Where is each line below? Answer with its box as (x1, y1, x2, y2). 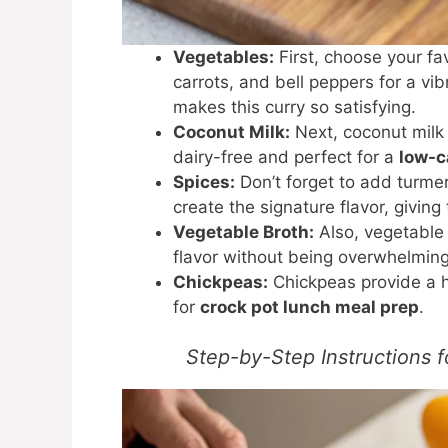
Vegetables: (173, 46, 274, 67)
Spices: (173, 171, 235, 192)
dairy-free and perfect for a (173, 146, 399, 167)
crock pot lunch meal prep (200, 296, 419, 317)
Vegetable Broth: (173, 221, 314, 242)
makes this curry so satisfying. (173, 96, 416, 117)
